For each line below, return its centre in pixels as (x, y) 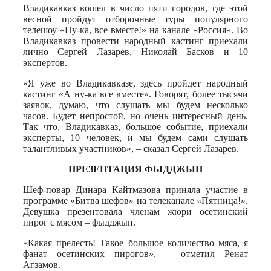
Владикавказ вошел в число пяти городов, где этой (135, 8)
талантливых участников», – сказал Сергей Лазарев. (131, 148)
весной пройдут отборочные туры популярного (135, 19)
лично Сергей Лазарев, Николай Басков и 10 (135, 51)
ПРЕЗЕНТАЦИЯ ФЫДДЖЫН (135, 169)
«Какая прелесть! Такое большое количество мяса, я (135, 243)
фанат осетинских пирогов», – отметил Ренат (135, 253)
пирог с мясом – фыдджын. (79, 222)
